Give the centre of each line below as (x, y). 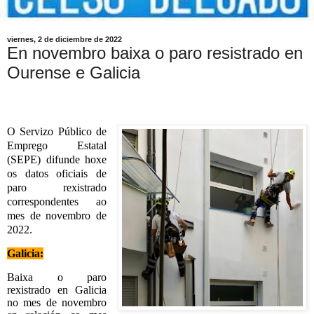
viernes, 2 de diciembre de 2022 (64, 39)
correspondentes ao (57, 201)
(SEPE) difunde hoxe (57, 159)
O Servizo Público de (57, 131)
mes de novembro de (57, 215)
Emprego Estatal (57, 145)
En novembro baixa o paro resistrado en (155, 53)
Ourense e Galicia (74, 73)
